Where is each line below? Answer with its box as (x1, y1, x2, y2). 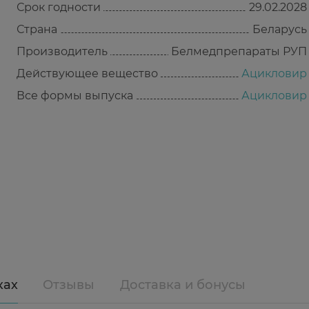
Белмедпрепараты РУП (171, 45, 307, 58)
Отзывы (43, 277, 95, 292)
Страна (17, 23, 57, 36)
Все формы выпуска (17, 89, 133, 102)
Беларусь (252, 23, 307, 36)
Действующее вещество (17, 67, 158, 80)
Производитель (17, 45, 108, 58)
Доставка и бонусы (120, 277, 246, 292)
